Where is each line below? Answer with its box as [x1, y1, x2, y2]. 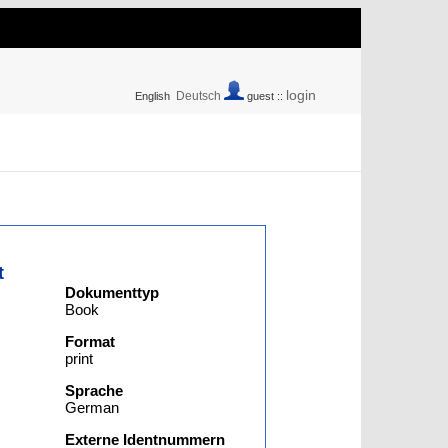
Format [65, 333, 116, 350]
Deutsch [176, 89, 221, 103]
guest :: [244, 90, 286, 102]
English [135, 90, 170, 102]
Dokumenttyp [65, 284, 160, 301]
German [65, 399, 120, 416]
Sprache [65, 382, 124, 399]
